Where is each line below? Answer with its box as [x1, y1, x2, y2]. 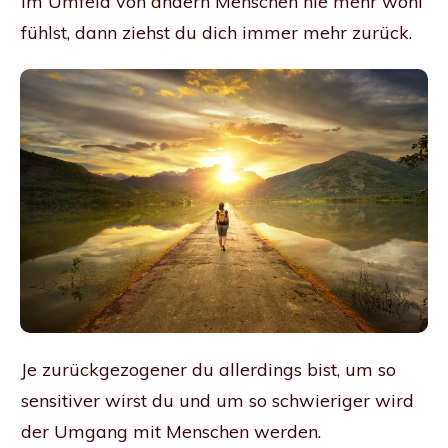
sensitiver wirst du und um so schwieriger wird [21, 388, 414, 412]
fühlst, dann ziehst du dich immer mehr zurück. [21, 20, 417, 44]
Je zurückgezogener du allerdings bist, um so [21, 357, 396, 381]
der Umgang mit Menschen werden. [21, 419, 321, 443]
